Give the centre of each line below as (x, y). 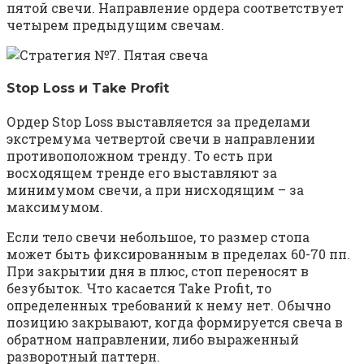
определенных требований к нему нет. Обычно (169, 305)
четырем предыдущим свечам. (115, 24)
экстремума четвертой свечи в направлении (161, 139)
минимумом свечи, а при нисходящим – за (155, 190)
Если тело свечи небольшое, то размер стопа (158, 237)
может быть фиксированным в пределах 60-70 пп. (178, 254)
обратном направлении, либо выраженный (153, 340)
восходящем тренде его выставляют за (142, 173)
